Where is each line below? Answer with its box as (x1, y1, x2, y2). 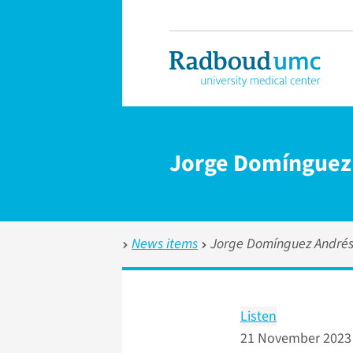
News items (132, 234, 198, 254)
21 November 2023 (240, 329, 351, 348)
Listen (240, 307, 277, 326)
